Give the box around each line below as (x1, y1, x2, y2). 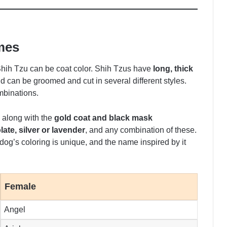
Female (5, 181, 36, 192)
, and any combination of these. (85, 126, 197, 135)
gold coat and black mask (54, 113, 153, 123)
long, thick (153, 64, 193, 73)
